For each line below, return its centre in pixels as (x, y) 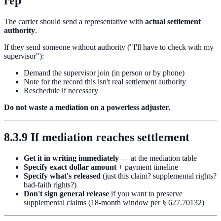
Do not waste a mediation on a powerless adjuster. (87, 107)
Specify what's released (62, 176)
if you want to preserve (146, 193)
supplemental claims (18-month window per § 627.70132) (114, 202)
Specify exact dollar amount (70, 167)
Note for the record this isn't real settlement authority (105, 81)
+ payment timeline (147, 167)
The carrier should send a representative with (74, 21)
